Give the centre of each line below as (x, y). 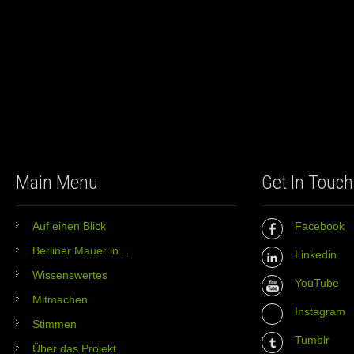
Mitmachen (60, 300)
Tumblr (312, 340)
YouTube (317, 283)
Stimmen (55, 324)
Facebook (320, 226)
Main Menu (57, 183)
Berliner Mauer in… (81, 251)
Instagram (320, 312)
